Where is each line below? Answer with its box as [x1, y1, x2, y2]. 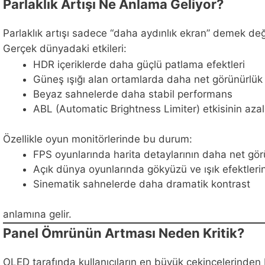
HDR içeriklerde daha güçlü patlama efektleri [33, 59, 245, 71]
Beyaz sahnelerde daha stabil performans [33, 88, 232, 101]
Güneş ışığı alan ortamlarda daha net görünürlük [33, 73, 263, 86]
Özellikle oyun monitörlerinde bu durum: [3, 132, 192, 145]
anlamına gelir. [3, 208, 72, 220]
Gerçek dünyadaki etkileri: [3, 43, 127, 55]
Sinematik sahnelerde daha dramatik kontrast [33, 178, 250, 190]
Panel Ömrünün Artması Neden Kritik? [3, 225, 244, 241]
